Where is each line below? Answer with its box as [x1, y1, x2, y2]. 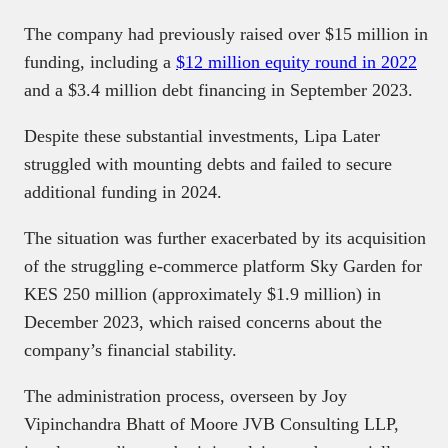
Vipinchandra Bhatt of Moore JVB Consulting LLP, [24, 413, 399, 434]
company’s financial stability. [24, 339, 237, 360]
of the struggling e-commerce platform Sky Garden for [24, 255, 422, 276]
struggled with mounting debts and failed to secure [24, 153, 392, 174]
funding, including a [24, 51, 176, 72]
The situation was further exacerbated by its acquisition [24, 227, 426, 248]
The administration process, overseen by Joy [24, 385, 347, 406]
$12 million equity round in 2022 [176, 51, 417, 72]
